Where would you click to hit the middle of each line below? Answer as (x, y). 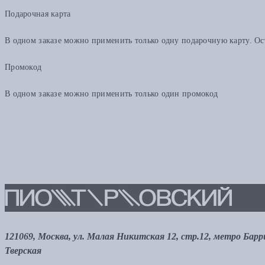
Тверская (23, 251)
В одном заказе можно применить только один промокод (112, 94)
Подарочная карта (38, 14)
